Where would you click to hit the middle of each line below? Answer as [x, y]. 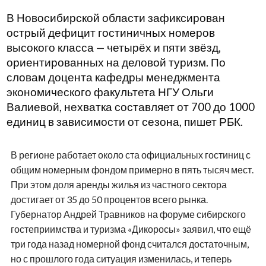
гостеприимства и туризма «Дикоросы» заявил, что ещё [131, 229]
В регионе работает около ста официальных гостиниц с [130, 155]
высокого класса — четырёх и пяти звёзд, [113, 48]
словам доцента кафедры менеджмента [113, 77]
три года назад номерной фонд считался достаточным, [129, 244]
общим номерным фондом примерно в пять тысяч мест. [132, 170]
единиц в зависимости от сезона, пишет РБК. [124, 122]
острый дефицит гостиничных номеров [110, 33]
